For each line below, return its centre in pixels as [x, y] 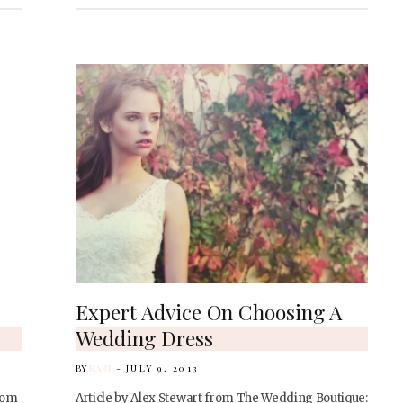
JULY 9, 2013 [162, 368]
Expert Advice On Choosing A [209, 312]
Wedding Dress [144, 338]
